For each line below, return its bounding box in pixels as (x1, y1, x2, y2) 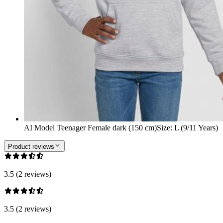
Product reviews (8, 142, 54, 150)
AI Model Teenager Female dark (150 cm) (24, 123, 157, 132)
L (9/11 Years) (174, 123, 218, 132)
